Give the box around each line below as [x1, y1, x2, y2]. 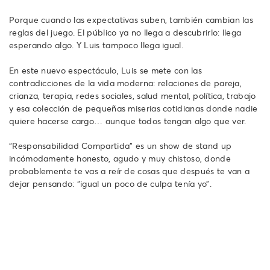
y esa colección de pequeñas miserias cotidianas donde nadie [9, 102, 258, 114]
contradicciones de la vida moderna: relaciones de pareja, [9, 77, 242, 89]
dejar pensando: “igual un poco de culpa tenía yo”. [9, 177, 212, 189]
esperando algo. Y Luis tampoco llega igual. [9, 39, 183, 51]
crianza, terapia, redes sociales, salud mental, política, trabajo [9, 89, 256, 101]
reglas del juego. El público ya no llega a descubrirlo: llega [9, 26, 242, 38]
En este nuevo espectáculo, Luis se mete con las [9, 64, 202, 76]
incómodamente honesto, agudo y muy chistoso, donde [9, 152, 231, 164]
